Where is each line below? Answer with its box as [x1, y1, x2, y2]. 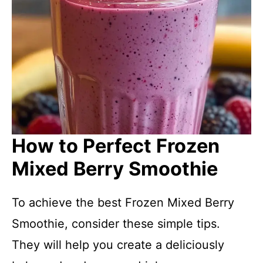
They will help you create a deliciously [12, 238, 224, 252]
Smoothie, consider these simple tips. [12, 217, 220, 231]
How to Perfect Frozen [12, 134, 220, 157]
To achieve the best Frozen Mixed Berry [12, 195, 234, 210]
